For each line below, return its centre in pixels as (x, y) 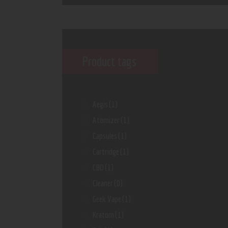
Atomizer (106, 120)
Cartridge (106, 152)
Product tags (109, 61)
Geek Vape (107, 199)
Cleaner (103, 183)
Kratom (104, 215)
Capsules (105, 136)
